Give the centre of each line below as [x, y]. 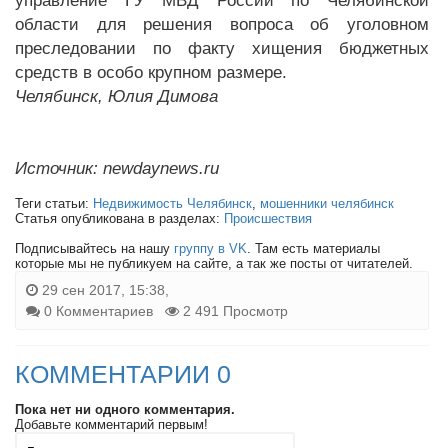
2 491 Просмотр [233, 311]
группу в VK [210, 248]
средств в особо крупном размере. [151, 72]
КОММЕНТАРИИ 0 [123, 374]
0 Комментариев [98, 311]
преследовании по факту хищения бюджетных [222, 48]
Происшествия [268, 218]
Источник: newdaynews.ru [117, 168]
